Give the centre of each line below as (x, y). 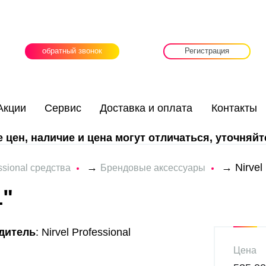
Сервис (63, 108)
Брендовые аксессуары (153, 168)
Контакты (234, 108)
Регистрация (207, 51)
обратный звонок (72, 51)
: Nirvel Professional (83, 232)
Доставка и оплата (146, 108)
